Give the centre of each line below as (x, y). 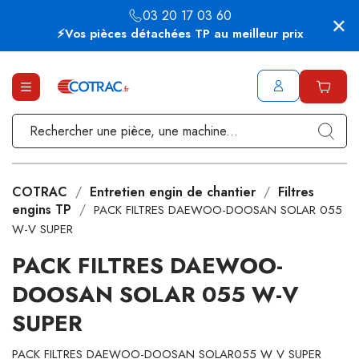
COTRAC (40, 192)
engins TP (42, 210)
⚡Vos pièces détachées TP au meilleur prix (179, 34)
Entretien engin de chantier (173, 192)
